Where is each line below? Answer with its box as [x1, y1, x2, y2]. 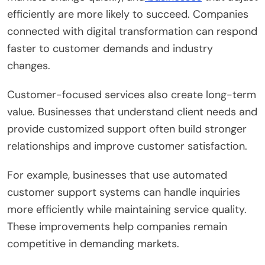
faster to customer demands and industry [7, 41, 213, 56]
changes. [7, 58, 50, 73]
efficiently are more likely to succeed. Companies [7, 7, 248, 21]
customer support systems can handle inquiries [7, 185, 240, 199]
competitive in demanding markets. [7, 236, 179, 251]
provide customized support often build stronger [7, 121, 247, 136]
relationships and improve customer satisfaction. [7, 138, 247, 153]
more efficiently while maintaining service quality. [7, 202, 247, 216]
